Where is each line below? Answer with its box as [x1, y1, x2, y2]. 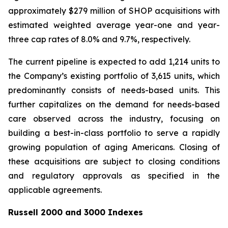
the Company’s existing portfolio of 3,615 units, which [8, 71, 220, 81]
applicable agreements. [8, 185, 102, 195]
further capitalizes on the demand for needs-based [8, 99, 220, 109]
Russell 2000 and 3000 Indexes [8, 207, 143, 217]
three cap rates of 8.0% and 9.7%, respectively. [8, 34, 190, 44]
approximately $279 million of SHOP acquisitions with [8, 6, 220, 16]
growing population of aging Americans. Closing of [8, 142, 220, 152]
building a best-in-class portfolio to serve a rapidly [8, 128, 220, 138]
